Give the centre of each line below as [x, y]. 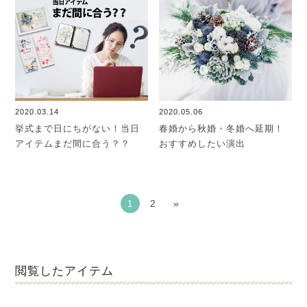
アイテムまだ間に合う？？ [73, 143]
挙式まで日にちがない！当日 [78, 128]
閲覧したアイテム [65, 271]
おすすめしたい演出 [202, 143]
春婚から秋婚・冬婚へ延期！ [222, 128]
